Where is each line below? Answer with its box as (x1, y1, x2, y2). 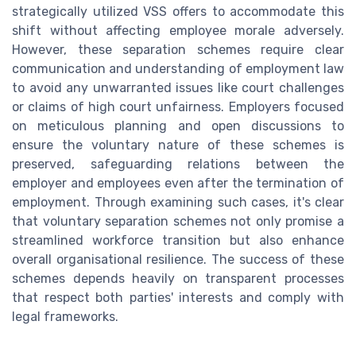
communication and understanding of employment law (12, 60, 344, 76)
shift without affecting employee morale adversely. (12, 22, 344, 38)
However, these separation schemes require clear (12, 41, 344, 57)
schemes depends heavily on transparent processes (12, 270, 344, 286)
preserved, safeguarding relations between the (12, 156, 344, 172)
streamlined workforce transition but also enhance (12, 232, 344, 248)
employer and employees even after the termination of (12, 175, 344, 191)
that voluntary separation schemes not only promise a (12, 213, 344, 229)
